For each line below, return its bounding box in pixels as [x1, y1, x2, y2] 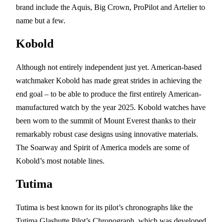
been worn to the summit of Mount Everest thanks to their [16, 116, 196, 125]
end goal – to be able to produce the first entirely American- [16, 90, 201, 99]
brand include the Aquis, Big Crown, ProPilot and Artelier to [16, 3, 205, 12]
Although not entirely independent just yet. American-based [16, 63, 202, 72]
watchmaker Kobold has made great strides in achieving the [16, 76, 202, 85]
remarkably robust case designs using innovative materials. [16, 130, 198, 139]
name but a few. [16, 16, 65, 25]
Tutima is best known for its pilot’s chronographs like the [16, 203, 193, 212]
